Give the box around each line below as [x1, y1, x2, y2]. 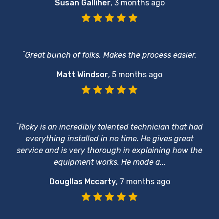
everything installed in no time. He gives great [25, 133, 194, 143]
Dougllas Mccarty [49, 176, 116, 186]
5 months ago [112, 69, 162, 79]
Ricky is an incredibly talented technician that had [19, 122, 203, 131]
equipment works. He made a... [53, 157, 166, 167]
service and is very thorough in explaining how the [17, 145, 202, 155]
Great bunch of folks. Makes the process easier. [25, 50, 197, 60]
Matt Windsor [57, 69, 108, 79]
